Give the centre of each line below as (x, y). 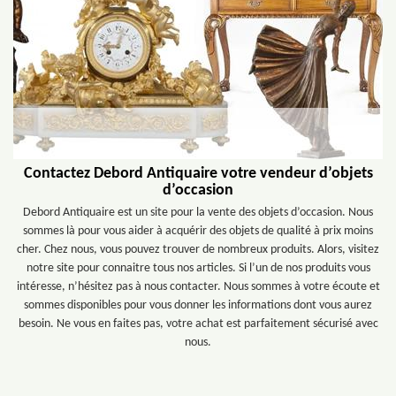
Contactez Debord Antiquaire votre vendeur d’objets (198, 174)
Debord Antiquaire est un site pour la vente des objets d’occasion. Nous (198, 213)
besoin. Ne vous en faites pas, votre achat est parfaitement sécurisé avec (198, 324)
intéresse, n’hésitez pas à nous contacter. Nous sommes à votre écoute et (198, 287)
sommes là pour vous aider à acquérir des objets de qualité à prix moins (198, 231)
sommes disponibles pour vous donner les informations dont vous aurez (198, 305)
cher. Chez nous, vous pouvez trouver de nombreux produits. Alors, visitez (198, 250)
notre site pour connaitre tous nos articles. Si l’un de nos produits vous (198, 268)
